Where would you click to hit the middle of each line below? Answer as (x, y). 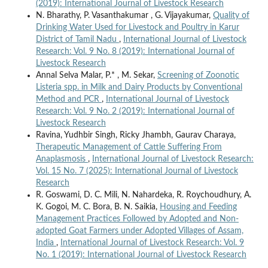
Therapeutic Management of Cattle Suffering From (129, 147)
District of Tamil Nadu (77, 39)
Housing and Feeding (198, 207)
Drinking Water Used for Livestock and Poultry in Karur (137, 27)
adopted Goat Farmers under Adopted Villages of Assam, (139, 231)
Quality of (231, 15)
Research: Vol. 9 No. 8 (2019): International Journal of (135, 51)
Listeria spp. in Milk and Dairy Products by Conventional (139, 87)
